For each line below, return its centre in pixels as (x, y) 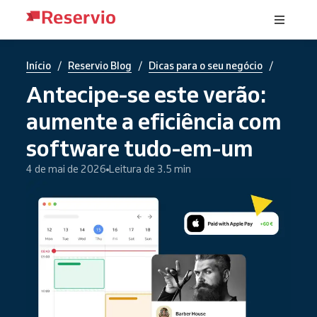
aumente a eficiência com (154, 121)
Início (39, 66)
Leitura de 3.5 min (150, 169)
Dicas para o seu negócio (206, 66)
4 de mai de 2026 (66, 169)
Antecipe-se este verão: (146, 94)
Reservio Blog (100, 66)
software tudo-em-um (140, 148)
